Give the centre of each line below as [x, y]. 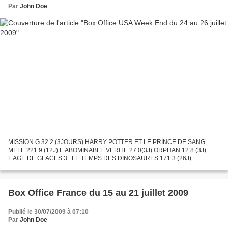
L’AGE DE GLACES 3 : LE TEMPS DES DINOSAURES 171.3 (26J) [100, 159]
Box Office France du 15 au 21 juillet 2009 [98, 193]
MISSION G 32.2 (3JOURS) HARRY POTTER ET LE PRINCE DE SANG [107, 142]
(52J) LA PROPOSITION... [44, 175]
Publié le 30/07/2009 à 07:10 [48, 212]
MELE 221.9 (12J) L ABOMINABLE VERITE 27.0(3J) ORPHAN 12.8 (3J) [107, 150]
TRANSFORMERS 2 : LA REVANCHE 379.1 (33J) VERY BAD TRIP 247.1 [109, 167]
